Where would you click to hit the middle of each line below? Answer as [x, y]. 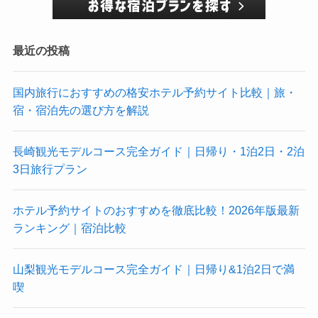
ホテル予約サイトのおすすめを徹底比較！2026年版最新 [156, 210]
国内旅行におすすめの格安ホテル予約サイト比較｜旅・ [154, 92]
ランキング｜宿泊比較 [69, 228]
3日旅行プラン [50, 169]
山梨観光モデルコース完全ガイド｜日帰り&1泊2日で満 [153, 269]
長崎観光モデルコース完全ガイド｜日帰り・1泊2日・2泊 [158, 151]
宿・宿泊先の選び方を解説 [81, 110]
